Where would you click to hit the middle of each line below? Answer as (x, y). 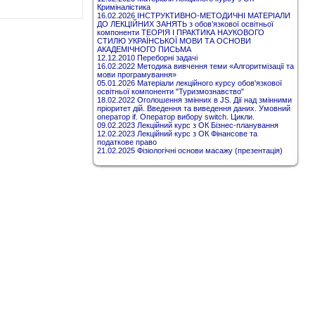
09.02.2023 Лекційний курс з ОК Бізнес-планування (188, 125)
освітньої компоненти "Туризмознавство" (171, 91)
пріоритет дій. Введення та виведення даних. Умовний (194, 108)
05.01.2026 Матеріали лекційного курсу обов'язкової (189, 83)
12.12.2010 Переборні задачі (147, 58)
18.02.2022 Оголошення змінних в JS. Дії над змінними (194, 100)
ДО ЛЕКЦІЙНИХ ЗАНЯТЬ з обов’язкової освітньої (185, 24)
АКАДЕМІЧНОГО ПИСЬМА (144, 49)
